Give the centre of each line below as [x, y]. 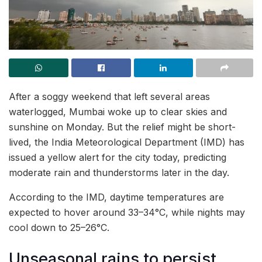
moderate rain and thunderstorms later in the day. [119, 173]
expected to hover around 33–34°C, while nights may [127, 212]
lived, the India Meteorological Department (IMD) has [127, 142]
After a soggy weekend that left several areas [109, 96]
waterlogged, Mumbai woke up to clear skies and [118, 112]
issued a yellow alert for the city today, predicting [118, 157]
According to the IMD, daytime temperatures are [116, 197]
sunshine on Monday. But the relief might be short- [122, 127]
